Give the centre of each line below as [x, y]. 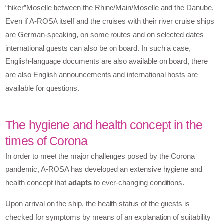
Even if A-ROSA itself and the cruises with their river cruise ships [110, 21]
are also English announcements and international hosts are [102, 75]
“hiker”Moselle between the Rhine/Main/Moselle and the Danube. [110, 8]
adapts [80, 183]
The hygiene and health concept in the [104, 125]
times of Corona [47, 141]
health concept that [37, 183]
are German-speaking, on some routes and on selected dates [105, 35]
